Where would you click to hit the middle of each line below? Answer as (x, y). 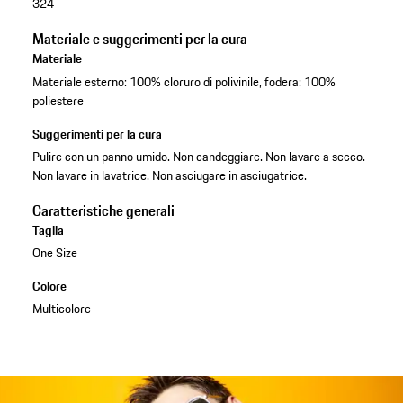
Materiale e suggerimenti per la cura (139, 39)
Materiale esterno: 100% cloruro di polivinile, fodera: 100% (184, 81)
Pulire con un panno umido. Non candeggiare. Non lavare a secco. (198, 156)
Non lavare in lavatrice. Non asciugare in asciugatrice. (169, 175)
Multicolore (61, 308)
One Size (54, 252)
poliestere (58, 100)
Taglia (48, 230)
